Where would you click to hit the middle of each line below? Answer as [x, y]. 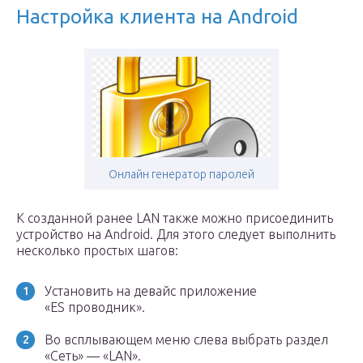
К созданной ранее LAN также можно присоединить [175, 218]
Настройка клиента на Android [157, 17]
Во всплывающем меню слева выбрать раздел [186, 340]
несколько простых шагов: [97, 250]
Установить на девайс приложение [151, 291]
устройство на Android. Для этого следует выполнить [176, 234]
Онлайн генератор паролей [181, 174]
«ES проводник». [95, 307]
